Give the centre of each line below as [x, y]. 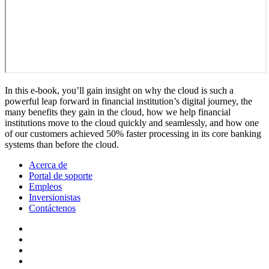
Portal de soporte [61, 175]
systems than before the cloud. [62, 144]
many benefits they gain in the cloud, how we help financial [118, 112]
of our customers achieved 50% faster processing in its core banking [133, 133]
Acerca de [48, 165]
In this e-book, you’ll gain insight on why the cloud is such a [119, 90]
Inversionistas [55, 197]
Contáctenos [52, 208]
